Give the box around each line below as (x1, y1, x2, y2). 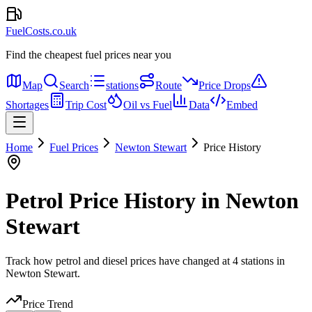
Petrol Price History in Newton (6, 188, 299, 214)
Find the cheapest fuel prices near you (6, 49, 171, 61)
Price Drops (198, 79, 251, 91)
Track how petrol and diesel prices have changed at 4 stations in (6, 254, 285, 267)
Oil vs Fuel (123, 99, 172, 111)
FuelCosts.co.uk (6, 25, 77, 37)
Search (59, 79, 89, 91)
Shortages (6, 99, 49, 111)
